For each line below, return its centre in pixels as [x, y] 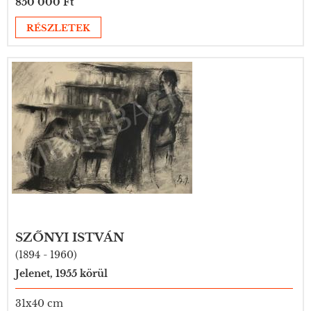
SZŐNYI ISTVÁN [70, 238]
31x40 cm [39, 303]
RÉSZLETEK [58, 28]
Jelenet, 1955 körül [61, 274]
